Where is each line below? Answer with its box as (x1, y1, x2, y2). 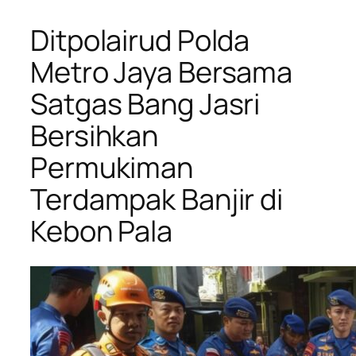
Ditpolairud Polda (30, 20, 250, 60)
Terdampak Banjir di (30, 179, 284, 219)
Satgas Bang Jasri (30, 83, 261, 123)
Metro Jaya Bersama (30, 52, 293, 91)
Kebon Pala (30, 211, 172, 250)
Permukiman (30, 147, 193, 187)
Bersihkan (30, 115, 159, 155)
